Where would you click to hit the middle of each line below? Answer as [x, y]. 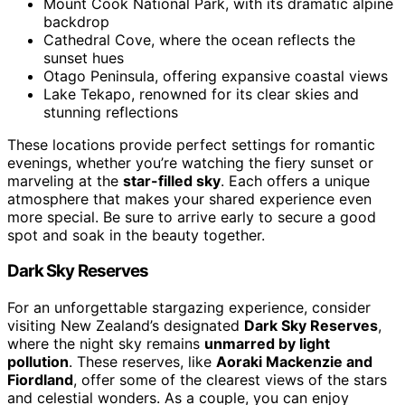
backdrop [76, 21]
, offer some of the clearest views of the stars [230, 380]
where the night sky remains [106, 344]
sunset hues [84, 57]
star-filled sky [172, 180]
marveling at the [65, 180]
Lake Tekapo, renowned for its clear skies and [201, 94]
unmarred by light [267, 344]
